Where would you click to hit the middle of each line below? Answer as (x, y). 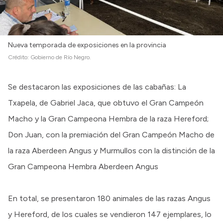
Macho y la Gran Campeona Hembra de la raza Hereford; (108, 118)
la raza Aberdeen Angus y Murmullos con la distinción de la (111, 150)
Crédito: (19, 57)
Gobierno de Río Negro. (61, 57)
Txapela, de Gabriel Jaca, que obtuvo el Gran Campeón (106, 103)
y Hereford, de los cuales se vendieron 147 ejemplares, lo (110, 214)
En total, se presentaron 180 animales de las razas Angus (109, 198)
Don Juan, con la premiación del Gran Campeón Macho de (111, 134)
